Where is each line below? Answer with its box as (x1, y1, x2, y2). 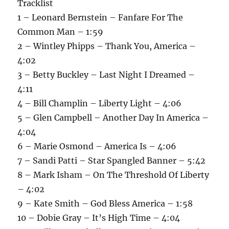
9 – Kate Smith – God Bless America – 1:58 (17, 198, 193, 209)
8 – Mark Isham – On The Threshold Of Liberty (17, 170, 210, 180)
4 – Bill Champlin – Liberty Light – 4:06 (17, 98, 182, 109)
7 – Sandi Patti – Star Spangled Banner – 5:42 (17, 155, 206, 166)
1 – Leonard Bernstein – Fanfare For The (17, 12, 184, 23)
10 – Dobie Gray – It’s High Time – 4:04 (17, 213, 180, 223)
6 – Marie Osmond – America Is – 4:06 (17, 141, 177, 152)
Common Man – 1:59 (17, 27, 104, 37)
